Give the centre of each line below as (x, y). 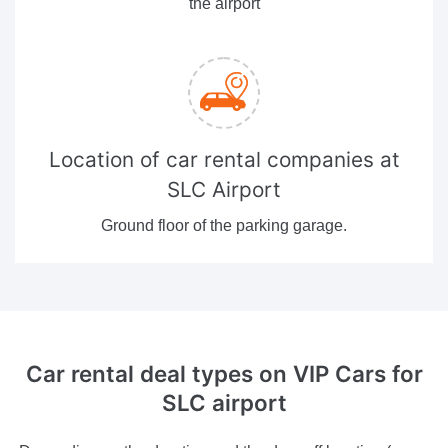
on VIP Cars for (337, 373)
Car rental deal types (139, 373)
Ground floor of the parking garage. (224, 225)
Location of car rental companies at (224, 159)
